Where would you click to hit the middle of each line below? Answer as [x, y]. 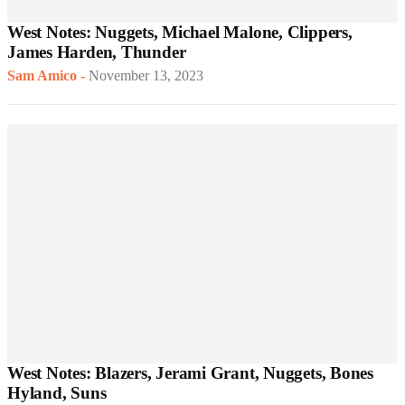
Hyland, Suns [57, 393]
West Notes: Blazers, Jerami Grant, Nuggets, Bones [190, 373]
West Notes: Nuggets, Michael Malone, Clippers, [180, 33]
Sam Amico [42, 76]
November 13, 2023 [146, 76]
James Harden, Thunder [97, 52]
